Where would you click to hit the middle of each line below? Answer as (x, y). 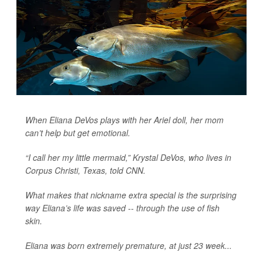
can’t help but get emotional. (78, 132)
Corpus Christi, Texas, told (75, 170)
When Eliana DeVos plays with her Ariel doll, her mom (124, 119)
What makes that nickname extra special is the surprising (131, 195)
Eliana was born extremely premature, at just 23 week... (129, 245)
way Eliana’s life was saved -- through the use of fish (122, 208)
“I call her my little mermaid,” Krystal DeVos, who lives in (128, 157)
